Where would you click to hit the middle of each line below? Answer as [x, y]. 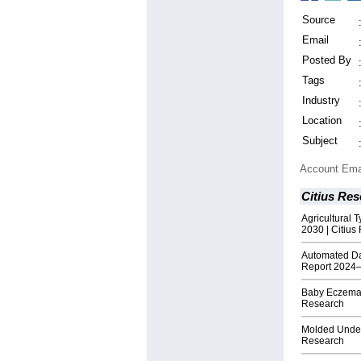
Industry [321, 101]
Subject [320, 141]
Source [319, 20]
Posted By [327, 60]
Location [322, 121]
